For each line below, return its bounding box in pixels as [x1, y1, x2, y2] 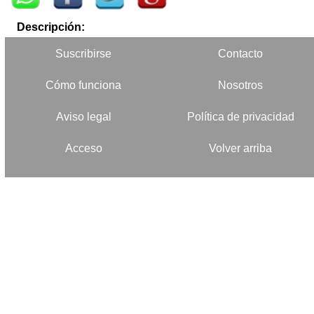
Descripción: [17, 21, 85, 34]
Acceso [64, 142, 102, 155]
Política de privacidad [186, 111, 294, 123]
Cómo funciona [46, 79, 121, 92]
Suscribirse [55, 48, 111, 60]
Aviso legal [55, 111, 111, 123]
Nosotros [218, 79, 263, 92]
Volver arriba [209, 142, 272, 155]
